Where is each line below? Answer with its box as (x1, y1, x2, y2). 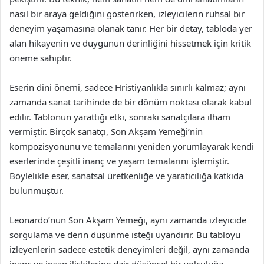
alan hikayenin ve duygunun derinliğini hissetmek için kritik (9, 37, 251, 49)
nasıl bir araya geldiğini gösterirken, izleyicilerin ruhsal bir (9, 8, 245, 19)
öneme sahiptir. (9, 52, 72, 64)
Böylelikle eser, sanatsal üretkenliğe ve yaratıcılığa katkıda (9, 170, 243, 181)
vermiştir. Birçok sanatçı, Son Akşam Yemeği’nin (9, 126, 203, 137)
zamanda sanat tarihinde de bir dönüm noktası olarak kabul (9, 96, 252, 108)
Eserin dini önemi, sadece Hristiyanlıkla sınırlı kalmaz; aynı (9, 81, 246, 93)
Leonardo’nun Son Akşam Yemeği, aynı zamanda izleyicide (9, 214, 246, 226)
